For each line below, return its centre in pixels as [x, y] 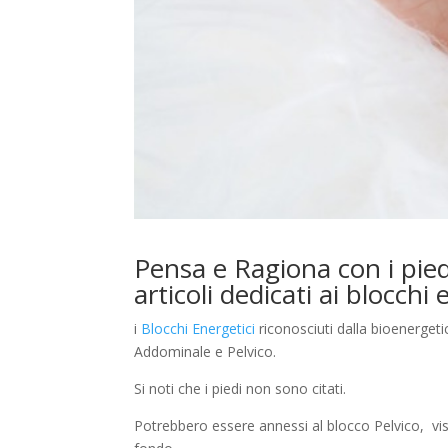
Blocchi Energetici [198, 329]
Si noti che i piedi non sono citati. [240, 389]
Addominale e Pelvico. [205, 352]
